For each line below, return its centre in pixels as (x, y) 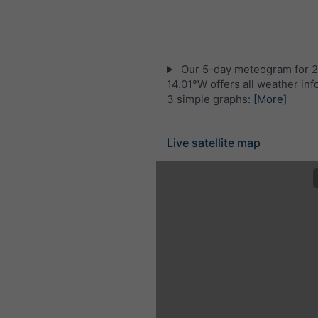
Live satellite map (214, 143)
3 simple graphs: (210, 99)
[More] (270, 99)
